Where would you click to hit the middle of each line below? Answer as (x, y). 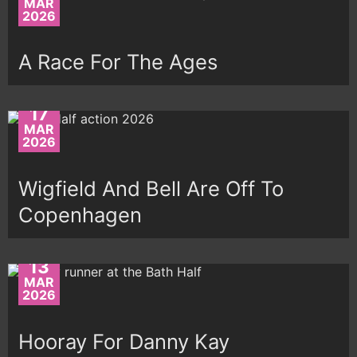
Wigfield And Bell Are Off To (151, 189)
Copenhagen (80, 215)
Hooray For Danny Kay (124, 341)
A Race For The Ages (118, 62)
